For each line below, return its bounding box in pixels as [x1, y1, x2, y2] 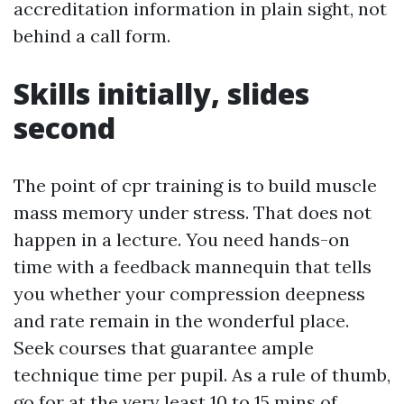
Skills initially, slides [14, 74, 309, 113]
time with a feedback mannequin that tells [14, 255, 372, 278]
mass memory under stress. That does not [14, 201, 372, 224]
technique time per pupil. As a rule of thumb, [14, 363, 390, 386]
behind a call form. [14, 24, 170, 47]
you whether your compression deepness [14, 282, 365, 305]
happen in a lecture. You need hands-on [14, 228, 350, 251]
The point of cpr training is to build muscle [14, 174, 377, 197]
